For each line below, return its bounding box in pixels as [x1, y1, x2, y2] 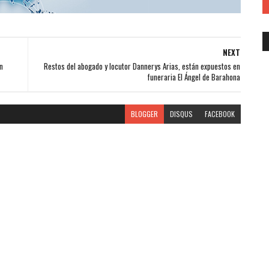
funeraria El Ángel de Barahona [147, 71, 240, 83]
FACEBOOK [204, 109, 235, 119]
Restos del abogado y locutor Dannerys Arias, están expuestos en [43, 60, 240, 72]
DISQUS [169, 109, 193, 119]
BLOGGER [130, 109, 158, 119]
